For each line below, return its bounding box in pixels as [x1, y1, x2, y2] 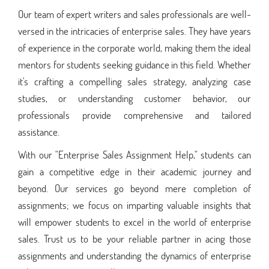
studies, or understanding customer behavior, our [18, 91, 251, 105]
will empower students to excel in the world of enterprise [18, 214, 251, 229]
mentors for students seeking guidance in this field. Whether [18, 57, 251, 71]
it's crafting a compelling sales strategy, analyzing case [18, 74, 251, 88]
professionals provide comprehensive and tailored [18, 107, 251, 122]
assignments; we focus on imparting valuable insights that [18, 198, 251, 212]
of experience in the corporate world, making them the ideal [18, 40, 251, 55]
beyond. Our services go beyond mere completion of [18, 181, 251, 195]
